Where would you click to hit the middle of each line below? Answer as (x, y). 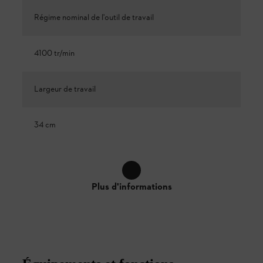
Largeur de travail (65, 89)
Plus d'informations (131, 187)
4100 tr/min (54, 53)
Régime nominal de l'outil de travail (94, 18)
